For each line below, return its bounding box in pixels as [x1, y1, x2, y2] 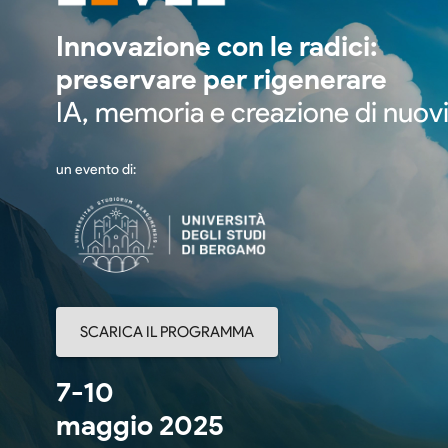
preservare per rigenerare [56, 62, 387, 97]
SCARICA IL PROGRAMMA [80, 322, 254, 341]
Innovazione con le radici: [56, 29, 378, 64]
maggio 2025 [56, 407, 224, 442]
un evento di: [56, 161, 136, 179]
